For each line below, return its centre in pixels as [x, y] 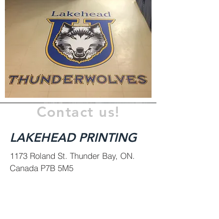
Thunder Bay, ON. [101, 156]
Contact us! [78, 112]
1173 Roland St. [39, 156]
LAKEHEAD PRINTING [73, 137]
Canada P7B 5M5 [42, 168]
